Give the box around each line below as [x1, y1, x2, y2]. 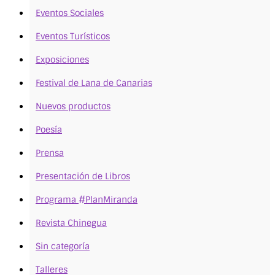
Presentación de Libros [36, 170, 130, 182]
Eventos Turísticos [36, 30, 110, 42]
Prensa [36, 147, 64, 158]
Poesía [36, 123, 62, 135]
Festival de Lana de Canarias [36, 77, 152, 88]
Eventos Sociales [36, 7, 104, 18]
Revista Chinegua [36, 217, 107, 228]
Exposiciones [36, 53, 89, 65]
